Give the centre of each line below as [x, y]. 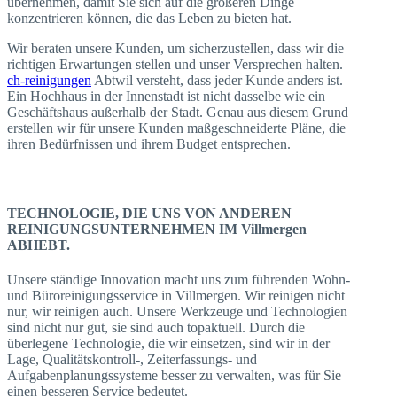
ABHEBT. [39, 245]
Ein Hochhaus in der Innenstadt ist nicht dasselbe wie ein [166, 96]
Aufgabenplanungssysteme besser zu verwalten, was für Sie [174, 376]
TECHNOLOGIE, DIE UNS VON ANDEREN [149, 214]
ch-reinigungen [49, 80]
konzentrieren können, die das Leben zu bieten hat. [149, 18]
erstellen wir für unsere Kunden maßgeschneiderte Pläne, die [176, 128]
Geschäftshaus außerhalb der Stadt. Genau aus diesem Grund [178, 112]
